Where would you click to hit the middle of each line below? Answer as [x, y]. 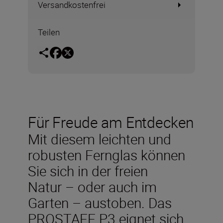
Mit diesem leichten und [100, 139]
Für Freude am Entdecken [111, 122]
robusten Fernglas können [107, 155]
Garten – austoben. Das [100, 202]
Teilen [49, 32]
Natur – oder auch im [92, 186]
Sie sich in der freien [88, 170]
